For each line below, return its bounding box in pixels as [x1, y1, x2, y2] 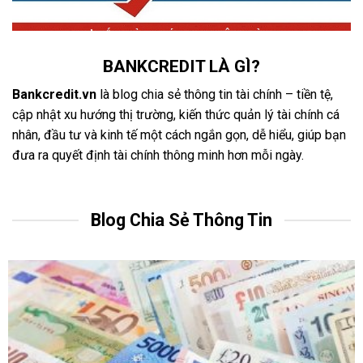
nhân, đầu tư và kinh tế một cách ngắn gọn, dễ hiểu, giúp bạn [12, 127, 346, 143]
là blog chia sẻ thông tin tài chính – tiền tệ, [100, 87, 333, 103]
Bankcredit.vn [12, 87, 100, 103]
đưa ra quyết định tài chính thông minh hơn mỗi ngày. [12, 147, 304, 164]
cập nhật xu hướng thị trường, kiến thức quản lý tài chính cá [12, 107, 340, 123]
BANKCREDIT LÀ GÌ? [103, 55, 260, 76]
